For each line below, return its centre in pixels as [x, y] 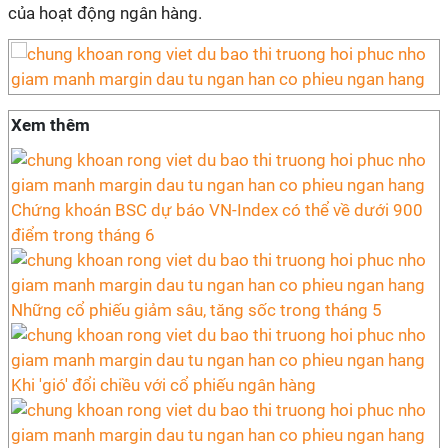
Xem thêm [50, 125]
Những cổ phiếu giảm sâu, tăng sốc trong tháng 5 [196, 310]
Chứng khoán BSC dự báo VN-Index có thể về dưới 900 [217, 210]
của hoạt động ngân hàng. [105, 13]
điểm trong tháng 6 [83, 235]
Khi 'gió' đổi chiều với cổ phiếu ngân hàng [163, 385]
